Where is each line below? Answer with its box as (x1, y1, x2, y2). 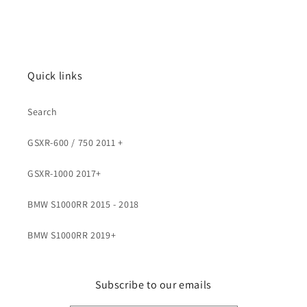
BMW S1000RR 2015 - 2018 (27, 198, 139, 210)
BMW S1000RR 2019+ (27, 229, 116, 241)
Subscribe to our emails (95, 278, 212, 292)
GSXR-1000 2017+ (27, 167, 101, 180)
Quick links (27, 69, 83, 83)
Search (27, 106, 58, 118)
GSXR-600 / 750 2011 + (27, 136, 123, 149)
